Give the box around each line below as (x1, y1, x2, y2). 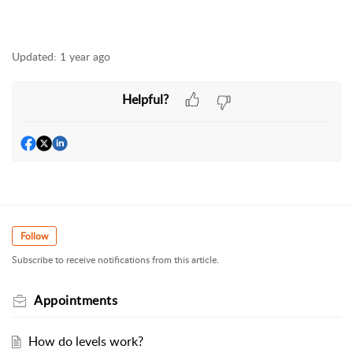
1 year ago (60, 49, 110, 64)
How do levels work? (28, 333, 143, 351)
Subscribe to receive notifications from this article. (12, 253, 219, 267)
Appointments (34, 292, 117, 310)
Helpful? (121, 90, 169, 108)
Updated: (12, 49, 57, 64)
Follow (20, 229, 48, 243)
